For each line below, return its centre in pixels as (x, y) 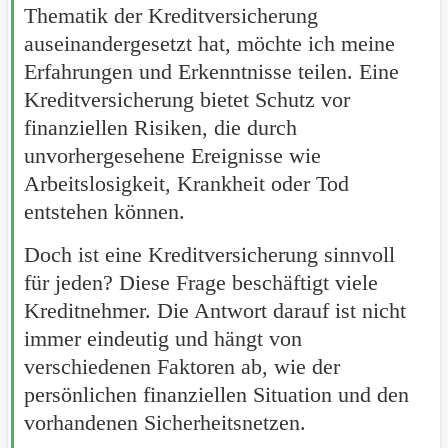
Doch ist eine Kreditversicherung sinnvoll (209, 254)
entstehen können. (104, 211)
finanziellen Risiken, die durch (160, 127)
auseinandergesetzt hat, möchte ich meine (209, 43)
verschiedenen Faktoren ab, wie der (181, 366)
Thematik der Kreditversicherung (170, 15)
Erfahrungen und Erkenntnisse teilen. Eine (211, 71)
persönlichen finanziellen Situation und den (216, 394)
